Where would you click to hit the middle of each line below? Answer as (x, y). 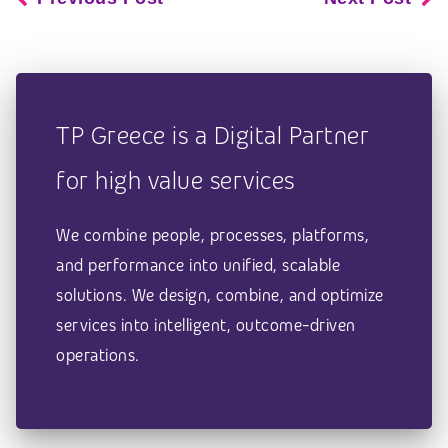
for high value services (175, 181)
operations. (98, 356)
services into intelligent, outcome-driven (206, 326)
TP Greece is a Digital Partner (212, 136)
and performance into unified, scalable (198, 266)
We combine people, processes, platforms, (212, 236)
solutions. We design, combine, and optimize (220, 296)
